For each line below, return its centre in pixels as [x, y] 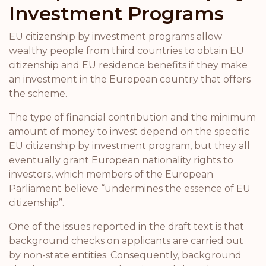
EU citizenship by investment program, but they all [129, 146]
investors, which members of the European [111, 174]
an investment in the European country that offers [130, 79]
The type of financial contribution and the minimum [132, 117]
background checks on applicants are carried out [126, 241]
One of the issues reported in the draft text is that [126, 227]
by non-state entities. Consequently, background [125, 255]
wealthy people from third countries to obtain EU [126, 51]
